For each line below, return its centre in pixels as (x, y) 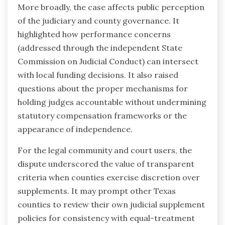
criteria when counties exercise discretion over (109, 178)
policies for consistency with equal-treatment (106, 218)
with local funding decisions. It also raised (98, 75)
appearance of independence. (75, 129)
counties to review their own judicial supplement (111, 205)
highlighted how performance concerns (94, 34)
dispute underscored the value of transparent (106, 164)
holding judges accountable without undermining (112, 102)
